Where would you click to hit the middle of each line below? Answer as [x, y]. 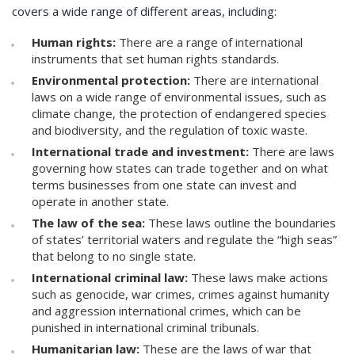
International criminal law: [111, 278]
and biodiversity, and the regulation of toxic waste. [170, 130]
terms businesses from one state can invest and [164, 185]
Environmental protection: [113, 80]
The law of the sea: [90, 223]
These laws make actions [260, 278]
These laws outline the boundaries [242, 223]
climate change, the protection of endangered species [179, 114]
